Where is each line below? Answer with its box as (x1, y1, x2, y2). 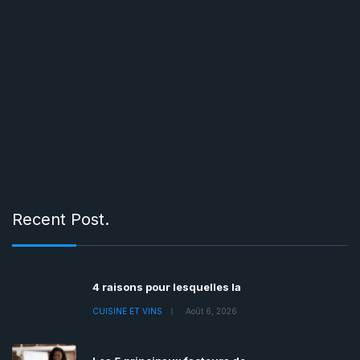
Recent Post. (12, 210, 109, 230)
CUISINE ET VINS (92, 306, 162, 317)
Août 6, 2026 (186, 306, 237, 317)
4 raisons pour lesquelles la (92, 280, 241, 294)
